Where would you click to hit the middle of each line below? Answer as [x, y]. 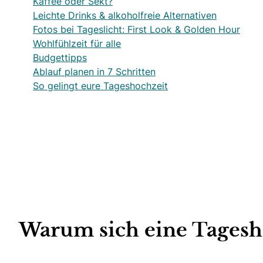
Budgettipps [60, 57]
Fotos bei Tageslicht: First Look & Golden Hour [136, 29]
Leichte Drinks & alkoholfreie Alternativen [125, 15]
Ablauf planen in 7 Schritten [94, 71]
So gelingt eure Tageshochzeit [100, 85]
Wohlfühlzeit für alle [77, 43]
